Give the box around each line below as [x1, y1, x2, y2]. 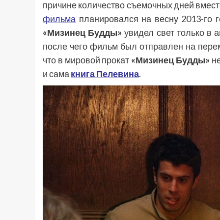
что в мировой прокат [43, 55, 132, 66]
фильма [43, 13, 76, 25]
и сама [43, 68, 71, 80]
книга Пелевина [71, 68, 139, 80]
